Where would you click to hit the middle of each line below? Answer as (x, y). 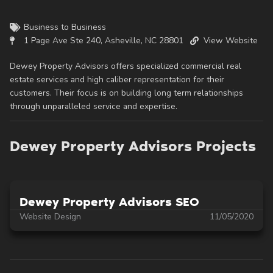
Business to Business (65, 27)
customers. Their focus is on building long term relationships (126, 93)
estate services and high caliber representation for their (117, 80)
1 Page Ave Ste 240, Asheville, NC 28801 (103, 41)
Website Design (50, 217)
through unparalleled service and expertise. (94, 106)
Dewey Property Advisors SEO (109, 202)
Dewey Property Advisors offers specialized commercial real (126, 66)
